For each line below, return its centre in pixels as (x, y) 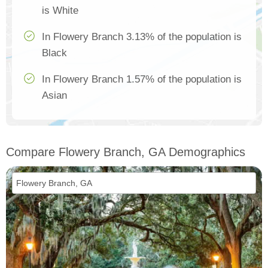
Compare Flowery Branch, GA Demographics (126, 152)
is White (60, 11)
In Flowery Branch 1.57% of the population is (142, 80)
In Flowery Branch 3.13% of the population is (142, 37)
